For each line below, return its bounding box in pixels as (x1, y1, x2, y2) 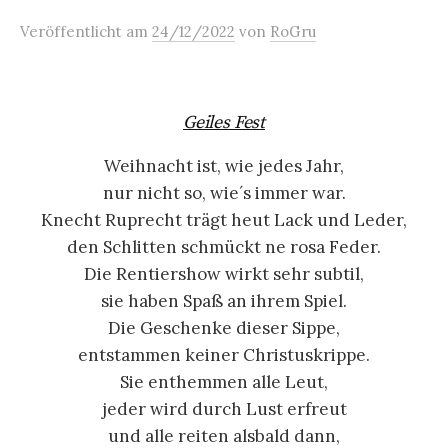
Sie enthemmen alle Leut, (120, 371, 328, 393)
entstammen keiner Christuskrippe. (78, 344, 370, 366)
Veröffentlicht (20, 22, 126, 41)
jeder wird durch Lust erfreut (101, 398, 347, 420)
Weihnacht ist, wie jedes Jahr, (104, 155, 344, 177)
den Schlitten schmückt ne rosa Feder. (67, 236, 381, 258)
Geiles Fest (182, 111, 266, 134)
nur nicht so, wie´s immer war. (102, 182, 346, 204)
